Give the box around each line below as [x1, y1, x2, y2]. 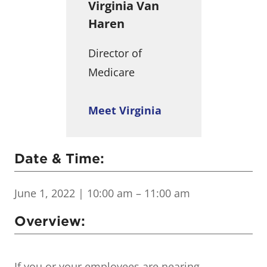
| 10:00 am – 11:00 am [75, 186, 190, 201]
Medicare [88, 65, 135, 80]
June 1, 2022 [14, 186, 75, 201]
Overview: [14, 213, 85, 229]
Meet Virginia [88, 103, 162, 118]
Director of [88, 46, 142, 61]
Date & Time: [14, 151, 104, 167]
